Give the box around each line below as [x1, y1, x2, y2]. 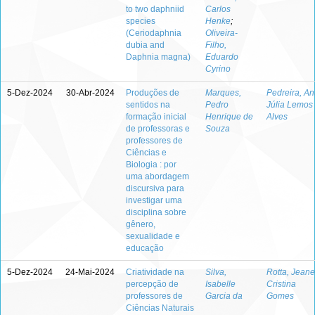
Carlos [205, 4, 231, 14]
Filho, [205, 40, 226, 50]
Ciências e [126, 148, 167, 157]
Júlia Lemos [266, 100, 313, 110]
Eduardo [205, 52, 238, 62]
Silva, [205, 267, 226, 277]
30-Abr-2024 [66, 88, 115, 98]
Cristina [266, 279, 296, 289]
